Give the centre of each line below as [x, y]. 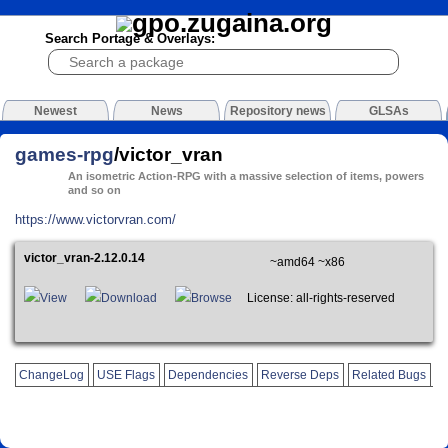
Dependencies [208, 374]
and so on [95, 190]
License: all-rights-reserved [318, 298]
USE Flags [126, 374]
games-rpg [64, 154]
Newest [55, 111]
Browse [212, 298]
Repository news [277, 111]
